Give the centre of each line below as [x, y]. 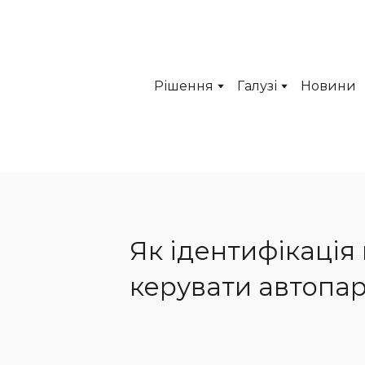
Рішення [184, 86]
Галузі [257, 86]
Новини [329, 86]
